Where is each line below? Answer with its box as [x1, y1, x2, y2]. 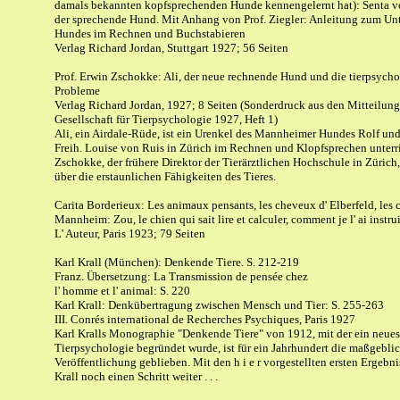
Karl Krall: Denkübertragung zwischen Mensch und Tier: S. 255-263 [54, 298, 384, 312]
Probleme [54, 84, 100, 97]
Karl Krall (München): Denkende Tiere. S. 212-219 [54, 255, 299, 269]
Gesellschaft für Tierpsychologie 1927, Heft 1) [54, 112, 278, 126]
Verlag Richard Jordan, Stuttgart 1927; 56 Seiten [54, 41, 288, 54]
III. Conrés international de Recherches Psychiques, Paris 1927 [54, 312, 355, 326]
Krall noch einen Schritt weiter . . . [54, 370, 218, 383]
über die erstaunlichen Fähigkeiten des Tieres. [54, 170, 276, 183]
